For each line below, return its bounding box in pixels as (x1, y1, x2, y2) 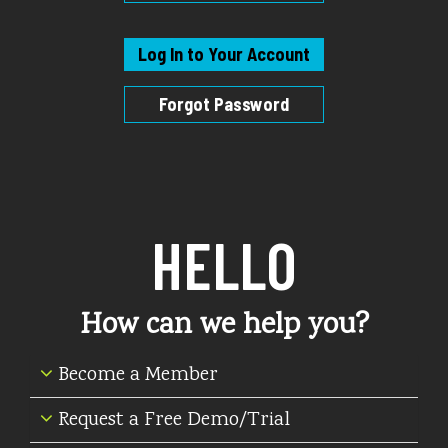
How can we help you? (79, 305, 369, 348)
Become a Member (53, 361, 218, 390)
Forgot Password (159, 93, 289, 115)
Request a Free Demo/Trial (53, 406, 290, 435)
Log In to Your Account (138, 43, 310, 65)
